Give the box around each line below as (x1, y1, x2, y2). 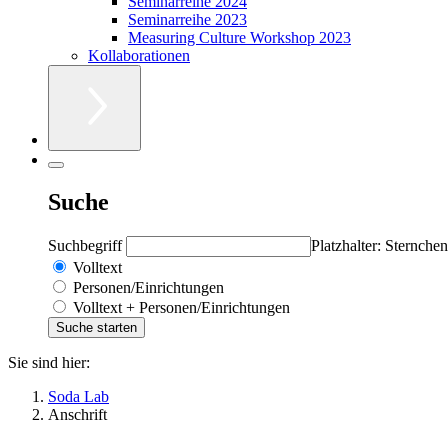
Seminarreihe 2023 (128, 10, 247, 28)
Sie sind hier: (8, 353, 90, 371)
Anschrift (48, 405, 107, 423)
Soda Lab (48, 387, 109, 405)
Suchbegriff (48, 236, 126, 254)
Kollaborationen (88, 46, 190, 64)
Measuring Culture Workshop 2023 (128, 28, 351, 46)
